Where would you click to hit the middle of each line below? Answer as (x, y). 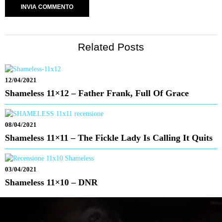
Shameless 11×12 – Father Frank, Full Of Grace (97, 93)
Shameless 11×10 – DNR (51, 183)
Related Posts (111, 47)
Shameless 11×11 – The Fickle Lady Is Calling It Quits (109, 138)
